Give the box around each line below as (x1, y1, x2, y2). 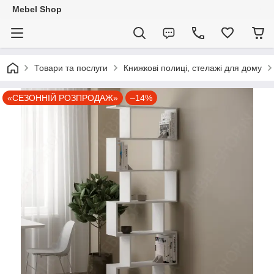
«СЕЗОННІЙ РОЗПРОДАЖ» (7, 93, 118, 103)
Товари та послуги (34, 63, 108, 73)
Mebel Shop (12, 4, 62, 14)
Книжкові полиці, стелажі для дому (124, 63, 262, 73)
